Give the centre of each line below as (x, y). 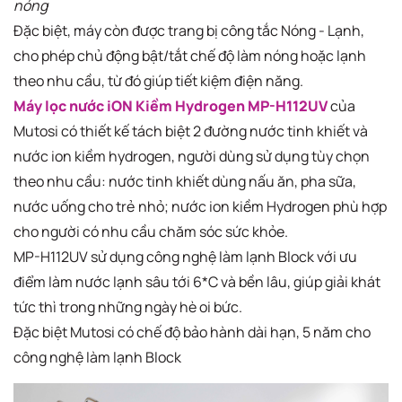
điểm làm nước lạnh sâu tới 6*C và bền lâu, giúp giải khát (197, 282)
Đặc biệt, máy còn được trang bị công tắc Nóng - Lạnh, (189, 31)
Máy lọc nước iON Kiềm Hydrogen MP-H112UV (170, 106)
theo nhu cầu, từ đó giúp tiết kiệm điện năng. (158, 81)
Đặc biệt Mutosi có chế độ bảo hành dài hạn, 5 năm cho (192, 332)
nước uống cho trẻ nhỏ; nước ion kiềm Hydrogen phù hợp (200, 207)
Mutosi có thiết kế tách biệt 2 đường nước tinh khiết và (191, 131)
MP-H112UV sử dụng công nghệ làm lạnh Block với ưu (185, 257)
